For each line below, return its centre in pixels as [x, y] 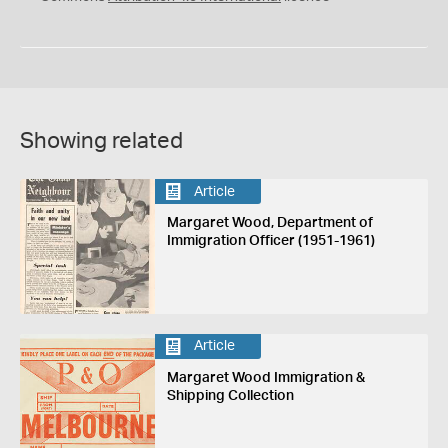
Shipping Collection [230, 395]
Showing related [101, 141]
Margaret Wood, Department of [269, 223]
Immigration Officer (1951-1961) [270, 241]
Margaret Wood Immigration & [265, 377]
